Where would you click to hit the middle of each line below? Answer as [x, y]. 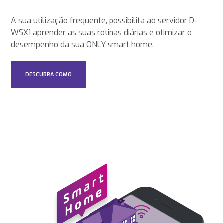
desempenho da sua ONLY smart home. [83, 45]
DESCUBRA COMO [49, 75]
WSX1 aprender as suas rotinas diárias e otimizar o [102, 33]
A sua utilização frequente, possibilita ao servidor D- [105, 21]
